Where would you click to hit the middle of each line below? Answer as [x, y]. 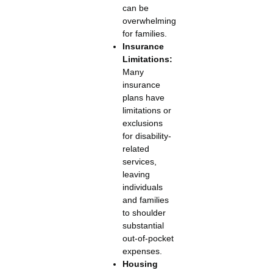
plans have [143, 98]
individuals [142, 187]
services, [139, 162]
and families [145, 200]
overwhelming [149, 21]
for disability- [147, 136]
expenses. [142, 251]
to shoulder [144, 213]
